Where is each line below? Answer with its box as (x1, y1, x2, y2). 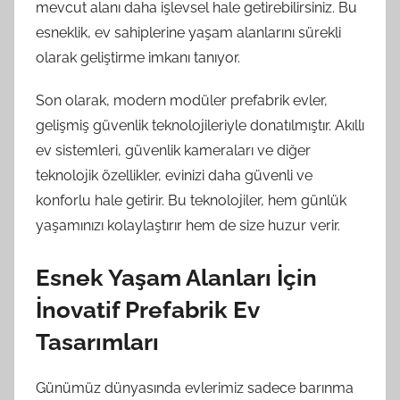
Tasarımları (36, 329, 159, 355)
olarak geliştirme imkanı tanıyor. (36, 49, 240, 66)
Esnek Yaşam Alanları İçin (36, 264, 317, 291)
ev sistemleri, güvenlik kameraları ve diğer (36, 142, 311, 159)
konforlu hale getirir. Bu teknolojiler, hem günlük (36, 192, 346, 209)
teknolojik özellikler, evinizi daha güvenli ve (36, 167, 312, 184)
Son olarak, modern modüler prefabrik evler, (36, 92, 328, 109)
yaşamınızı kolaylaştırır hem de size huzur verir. (36, 217, 340, 234)
